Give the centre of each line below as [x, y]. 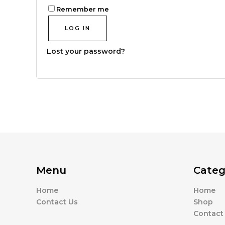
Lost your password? [86, 51]
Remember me [83, 9]
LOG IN [78, 28]
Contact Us [57, 202]
